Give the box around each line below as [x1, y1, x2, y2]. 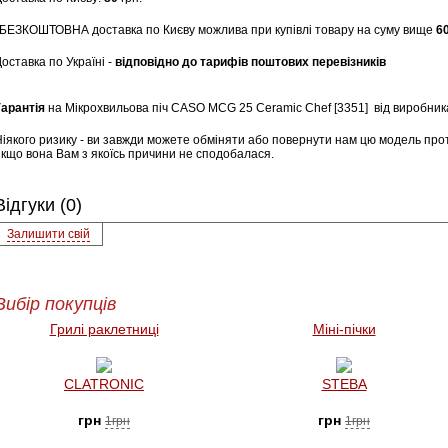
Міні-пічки [312, 321, 376, 337]
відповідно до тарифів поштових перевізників [115, 55, 386, 69]
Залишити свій [7, 227, 90, 241]
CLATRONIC [64, 376, 144, 392]
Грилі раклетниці [49, 321, 159, 337]
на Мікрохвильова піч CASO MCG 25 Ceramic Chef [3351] [45, 101, 371, 115]
